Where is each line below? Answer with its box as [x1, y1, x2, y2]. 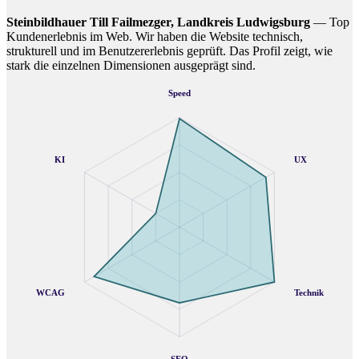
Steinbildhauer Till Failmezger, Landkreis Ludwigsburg [6, 15, 310, 30]
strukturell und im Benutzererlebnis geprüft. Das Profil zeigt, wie [6, 44, 333, 58]
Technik [294, 287, 325, 297]
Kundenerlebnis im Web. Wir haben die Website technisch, [6, 30, 303, 44]
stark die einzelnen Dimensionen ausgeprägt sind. [6, 58, 256, 73]
